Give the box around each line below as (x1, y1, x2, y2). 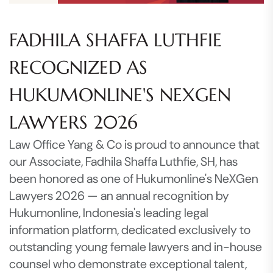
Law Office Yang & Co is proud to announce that (9, 136, 260, 152)
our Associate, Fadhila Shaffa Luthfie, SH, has (9, 153, 238, 169)
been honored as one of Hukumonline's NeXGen (9, 170, 258, 186)
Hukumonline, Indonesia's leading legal (9, 204, 208, 221)
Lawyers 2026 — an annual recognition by (9, 187, 229, 204)
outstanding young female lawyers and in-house (9, 238, 262, 255)
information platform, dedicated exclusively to (9, 221, 250, 238)
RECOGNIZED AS (9, 55, 147, 79)
